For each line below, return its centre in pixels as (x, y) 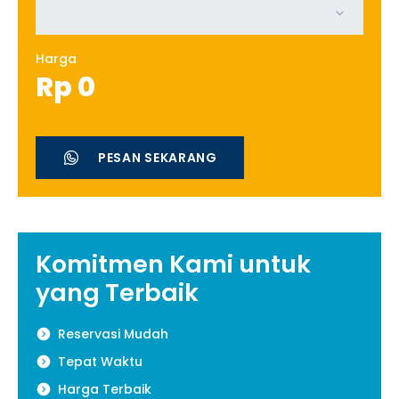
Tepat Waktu (100, 361)
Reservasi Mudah (113, 334)
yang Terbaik (117, 292)
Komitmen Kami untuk (173, 264)
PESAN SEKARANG (158, 157)
